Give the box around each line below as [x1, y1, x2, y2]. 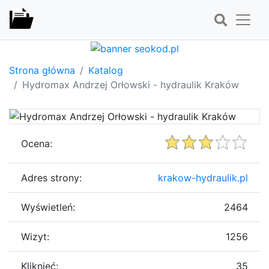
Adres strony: [21, 171, 82, 184]
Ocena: [21, 137, 52, 150]
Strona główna [9, 64, 75, 76]
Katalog [88, 64, 123, 76]
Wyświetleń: [21, 201, 75, 213]
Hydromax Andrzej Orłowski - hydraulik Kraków [22, 78, 239, 91]
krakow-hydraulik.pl [158, 171, 248, 184]
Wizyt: [21, 230, 49, 243]
